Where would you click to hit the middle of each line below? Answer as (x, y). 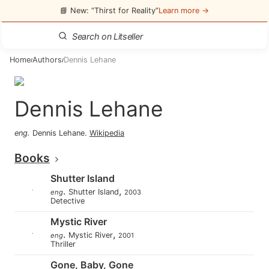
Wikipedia (107, 133)
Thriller (65, 244)
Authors (47, 60)
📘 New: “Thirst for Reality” (109, 10)
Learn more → (184, 10)
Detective (70, 201)
